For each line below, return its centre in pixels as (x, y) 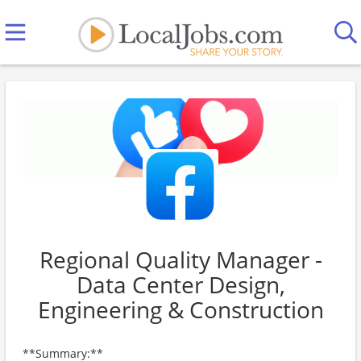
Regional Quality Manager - (180, 259)
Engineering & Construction (180, 309)
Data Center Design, (180, 284)
